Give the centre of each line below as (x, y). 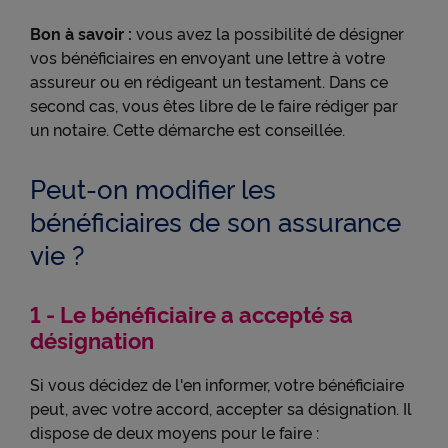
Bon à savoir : (81, 33)
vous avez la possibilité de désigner (268, 33)
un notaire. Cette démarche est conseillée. (187, 129)
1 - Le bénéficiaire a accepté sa (191, 313)
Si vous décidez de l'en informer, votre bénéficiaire (217, 384)
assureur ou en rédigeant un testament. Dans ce (209, 81)
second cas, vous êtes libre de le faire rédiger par (214, 105)
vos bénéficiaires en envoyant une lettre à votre (207, 57)
